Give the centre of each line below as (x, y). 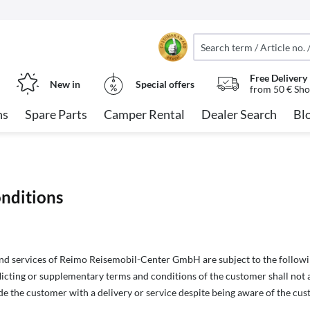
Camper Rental (144, 114)
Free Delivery (278, 78)
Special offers (165, 84)
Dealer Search (239, 114)
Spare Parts (56, 114)
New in (65, 84)
